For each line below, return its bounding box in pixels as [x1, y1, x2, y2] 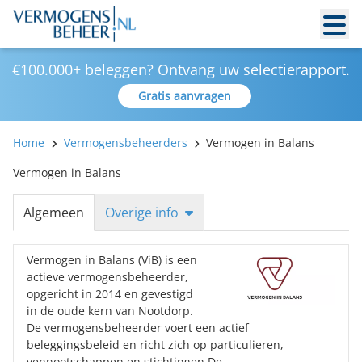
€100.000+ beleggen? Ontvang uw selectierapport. [12, 60, 350, 79]
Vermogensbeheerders [63, 135, 187, 150]
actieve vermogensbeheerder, [27, 269, 188, 284]
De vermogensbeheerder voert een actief [27, 320, 249, 335]
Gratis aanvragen [137, 88, 231, 103]
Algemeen [23, 204, 84, 221]
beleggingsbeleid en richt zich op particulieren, [27, 337, 284, 352]
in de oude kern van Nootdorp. [27, 303, 193, 318]
